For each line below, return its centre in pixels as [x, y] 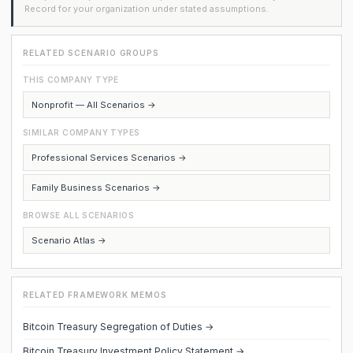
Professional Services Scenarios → [109, 158]
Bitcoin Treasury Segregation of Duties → [118, 327]
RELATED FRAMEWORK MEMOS [95, 295]
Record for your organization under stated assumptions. [147, 9]
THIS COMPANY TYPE [71, 80]
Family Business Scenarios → [96, 188]
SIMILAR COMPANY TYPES [82, 132]
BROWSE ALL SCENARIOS [78, 215]
